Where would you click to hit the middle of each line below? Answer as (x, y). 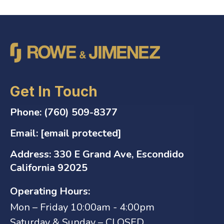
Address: (30, 154)
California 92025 (49, 167)
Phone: (26, 112)
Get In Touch (54, 91)
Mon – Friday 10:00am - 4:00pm (82, 207)
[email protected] (81, 133)
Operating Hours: (50, 191)
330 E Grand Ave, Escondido (119, 154)
